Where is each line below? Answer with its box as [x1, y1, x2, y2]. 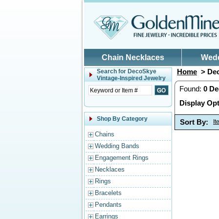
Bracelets [95, 189, 122, 197]
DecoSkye [128, 68, 156, 75]
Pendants [95, 201, 122, 208]
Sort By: [180, 118, 208, 126]
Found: [179, 85, 203, 93]
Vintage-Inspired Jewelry [97, 75, 166, 82]
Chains [95, 131, 114, 138]
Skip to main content [91, 7, 145, 14]
